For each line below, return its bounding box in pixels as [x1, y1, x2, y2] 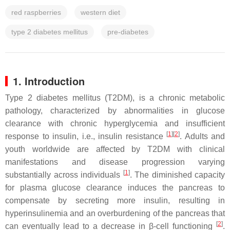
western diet [81, 8, 120, 16]
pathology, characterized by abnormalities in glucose [5, 106, 225, 115]
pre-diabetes [107, 28, 148, 36]
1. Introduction [13, 73, 85, 88]
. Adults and [180, 132, 225, 141]
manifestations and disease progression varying [5, 158, 225, 166]
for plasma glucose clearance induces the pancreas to [5, 183, 225, 192]
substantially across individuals [5, 170, 123, 179]
